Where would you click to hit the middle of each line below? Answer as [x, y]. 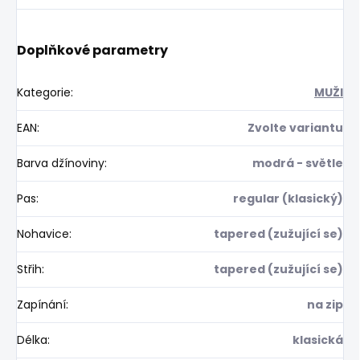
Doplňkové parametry [92, 50]
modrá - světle [298, 163]
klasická [318, 340]
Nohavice [43, 233]
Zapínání [41, 304]
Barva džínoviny [61, 163]
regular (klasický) [288, 198]
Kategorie [44, 92]
